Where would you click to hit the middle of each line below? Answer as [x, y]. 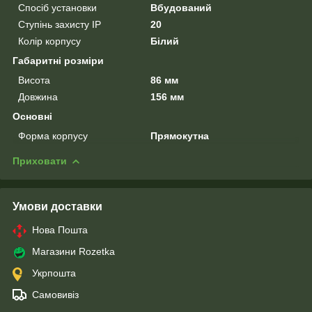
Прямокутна [180, 135]
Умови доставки [57, 206]
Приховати [40, 161]
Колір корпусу [49, 41]
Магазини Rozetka [73, 251]
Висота [34, 80]
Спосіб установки [57, 7]
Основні [32, 116]
